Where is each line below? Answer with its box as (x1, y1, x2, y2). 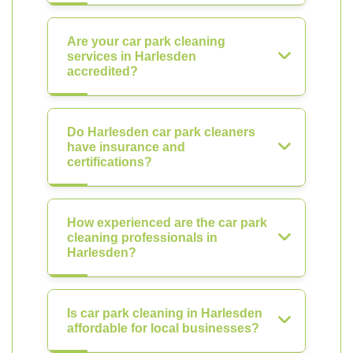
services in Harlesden (67, 50, 196, 63)
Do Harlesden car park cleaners (67, 125, 255, 139)
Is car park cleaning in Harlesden (67, 307, 262, 320)
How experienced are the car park (67, 216, 267, 229)
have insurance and (67, 140, 185, 154)
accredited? (67, 65, 138, 78)
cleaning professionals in (67, 231, 217, 244)
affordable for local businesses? (67, 321, 259, 335)
